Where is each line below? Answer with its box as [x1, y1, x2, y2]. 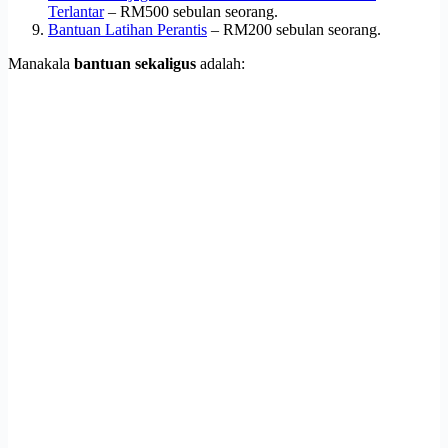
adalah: [196, 55, 245, 73]
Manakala [8, 55, 74, 73]
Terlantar [48, 3, 104, 21]
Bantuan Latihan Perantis [48, 21, 207, 39]
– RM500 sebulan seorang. [104, 3, 278, 21]
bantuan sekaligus [74, 55, 196, 73]
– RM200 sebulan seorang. [207, 21, 381, 39]
